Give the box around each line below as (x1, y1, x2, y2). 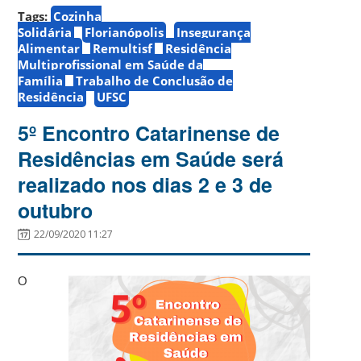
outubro (18, 195, 93, 225)
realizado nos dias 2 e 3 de (18, 169, 273, 199)
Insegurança (176, 23, 251, 40)
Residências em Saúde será (18, 143, 284, 173)
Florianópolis (85, 23, 164, 40)
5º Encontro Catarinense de (18, 118, 280, 147)
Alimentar (18, 39, 81, 56)
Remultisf (93, 39, 153, 56)
